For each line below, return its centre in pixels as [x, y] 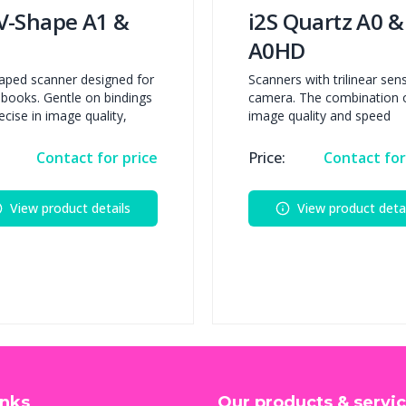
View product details [70, 208]
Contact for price [97, 158]
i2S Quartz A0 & [326, 22]
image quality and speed [319, 116]
